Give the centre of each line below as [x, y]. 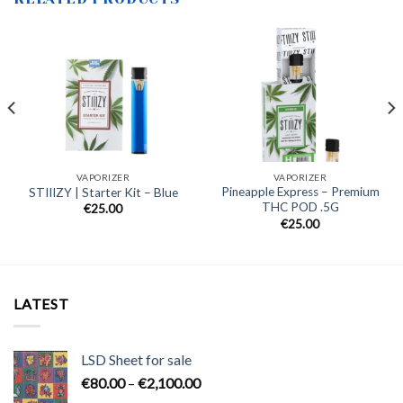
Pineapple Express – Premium [300, 192]
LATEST [41, 304]
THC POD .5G [300, 207]
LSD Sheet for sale [136, 359]
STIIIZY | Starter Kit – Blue [103, 192]
